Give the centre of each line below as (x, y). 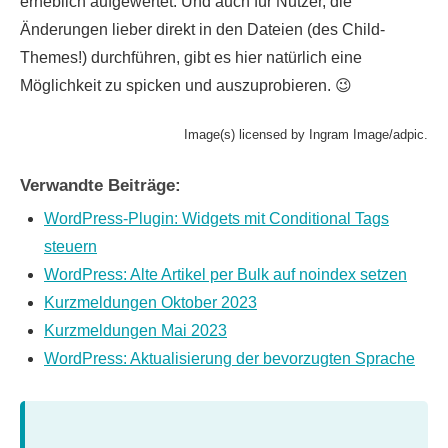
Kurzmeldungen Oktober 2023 (150, 303)
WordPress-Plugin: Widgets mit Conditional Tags (216, 219)
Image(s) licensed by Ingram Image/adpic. (306, 135)
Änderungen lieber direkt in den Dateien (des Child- (202, 30)
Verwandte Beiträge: (100, 186)
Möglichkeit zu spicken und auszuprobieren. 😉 (186, 86)
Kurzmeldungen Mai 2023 (135, 331)
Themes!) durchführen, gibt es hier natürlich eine (191, 58)
